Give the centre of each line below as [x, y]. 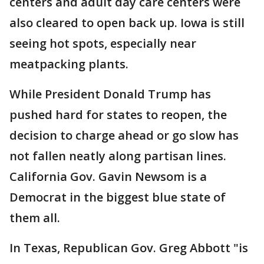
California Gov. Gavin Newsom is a [108, 176]
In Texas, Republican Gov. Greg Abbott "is [129, 248]
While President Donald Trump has [110, 94]
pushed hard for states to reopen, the [118, 115]
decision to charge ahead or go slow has [124, 135]
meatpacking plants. [69, 64]
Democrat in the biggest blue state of [118, 197]
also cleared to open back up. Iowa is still [127, 23]
